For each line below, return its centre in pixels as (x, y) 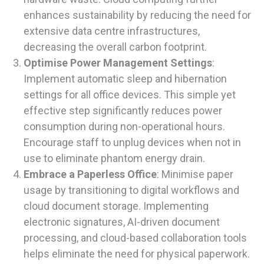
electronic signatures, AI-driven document (122, 222)
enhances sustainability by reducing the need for (137, 15)
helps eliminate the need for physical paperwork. (137, 254)
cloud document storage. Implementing (116, 206)
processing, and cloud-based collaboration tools (135, 238)
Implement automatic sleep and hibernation (125, 79)
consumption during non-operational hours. (124, 127)
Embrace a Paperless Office (90, 174)
